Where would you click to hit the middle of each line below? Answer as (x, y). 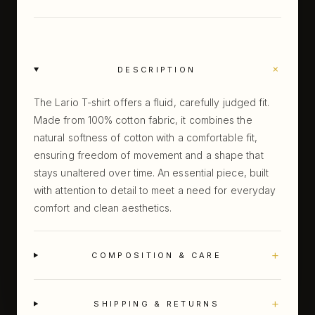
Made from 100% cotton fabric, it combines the (143, 120)
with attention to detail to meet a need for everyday (155, 190)
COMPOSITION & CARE (156, 255)
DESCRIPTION (157, 70)
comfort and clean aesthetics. (103, 208)
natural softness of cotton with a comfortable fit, (146, 137)
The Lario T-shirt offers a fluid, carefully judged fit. (152, 102)
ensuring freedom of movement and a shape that (149, 155)
